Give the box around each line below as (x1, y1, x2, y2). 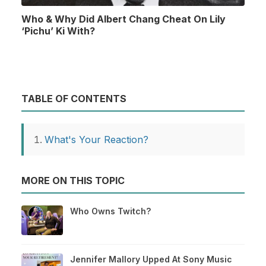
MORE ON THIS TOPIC (21, 174, 125, 186)
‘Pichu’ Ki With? (21, 25, 95, 37)
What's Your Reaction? (45, 133, 148, 145)
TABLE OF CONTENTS (21, 92, 126, 104)
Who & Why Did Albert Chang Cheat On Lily (21, 13, 226, 26)
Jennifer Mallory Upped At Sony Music (70, 254, 232, 264)
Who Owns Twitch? (70, 205, 151, 216)
